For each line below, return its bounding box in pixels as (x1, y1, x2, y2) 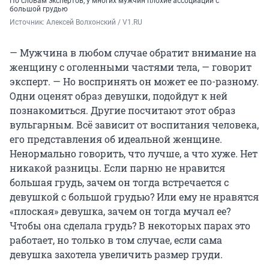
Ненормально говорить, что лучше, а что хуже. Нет (10, 147, 258, 160)
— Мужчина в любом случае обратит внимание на (10, 46, 256, 59)
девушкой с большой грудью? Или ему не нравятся (10, 190, 259, 203)
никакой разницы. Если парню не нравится (10, 161, 225, 174)
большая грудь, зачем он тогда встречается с (10, 175, 229, 189)
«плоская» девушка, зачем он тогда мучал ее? (10, 204, 231, 217)
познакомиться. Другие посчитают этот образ (10, 103, 235, 116)
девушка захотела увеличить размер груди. (10, 247, 223, 261)
